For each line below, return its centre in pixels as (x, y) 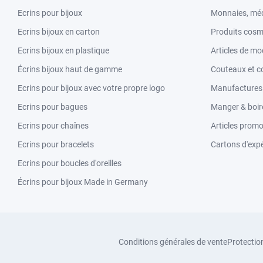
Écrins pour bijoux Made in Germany (83, 182)
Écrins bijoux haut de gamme (70, 69)
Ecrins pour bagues (53, 107)
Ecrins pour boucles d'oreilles (70, 163)
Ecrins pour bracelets (56, 144)
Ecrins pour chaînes (53, 126)
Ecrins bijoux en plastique (63, 50)
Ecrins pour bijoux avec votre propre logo (91, 88)
